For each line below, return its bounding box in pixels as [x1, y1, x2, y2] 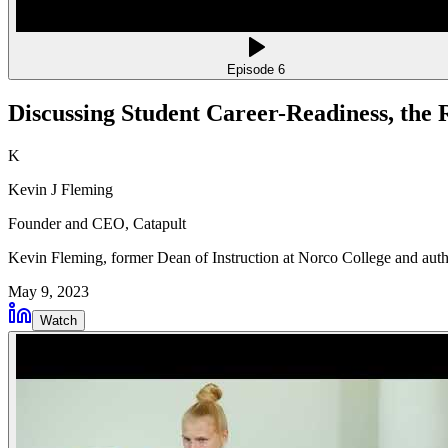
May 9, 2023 [8, 283, 89, 301]
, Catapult [125, 215, 186, 233]
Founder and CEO [8, 215, 125, 233]
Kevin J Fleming [8, 181, 113, 199]
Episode [227, 62, 278, 78]
